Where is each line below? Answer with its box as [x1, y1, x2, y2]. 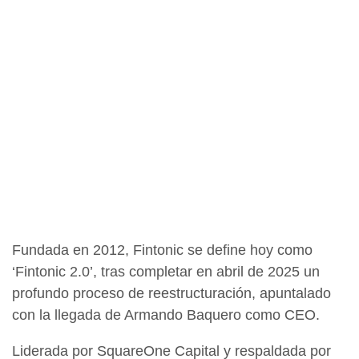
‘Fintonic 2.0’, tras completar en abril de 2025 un [12, 264, 320, 280]
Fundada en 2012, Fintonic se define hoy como [12, 242, 313, 259]
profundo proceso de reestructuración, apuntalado [12, 285, 331, 302]
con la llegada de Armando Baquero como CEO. [12, 307, 320, 324]
